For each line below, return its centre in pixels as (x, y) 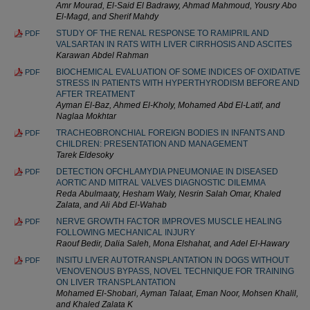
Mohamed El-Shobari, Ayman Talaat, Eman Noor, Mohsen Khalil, (177, 293)
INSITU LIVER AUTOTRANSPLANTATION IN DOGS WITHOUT (173, 260)
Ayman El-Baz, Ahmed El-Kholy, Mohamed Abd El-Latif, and (168, 105)
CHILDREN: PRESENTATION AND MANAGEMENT (152, 144)
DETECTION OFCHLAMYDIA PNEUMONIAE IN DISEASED (167, 171)
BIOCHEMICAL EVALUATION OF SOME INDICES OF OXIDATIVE (178, 72)
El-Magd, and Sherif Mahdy (107, 16)
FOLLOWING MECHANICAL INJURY (126, 232)
